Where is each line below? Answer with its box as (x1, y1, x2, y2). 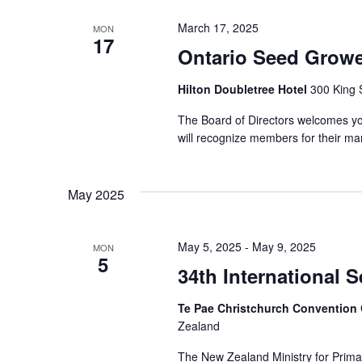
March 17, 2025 (177, 19, 259, 36)
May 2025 (68, 185, 124, 204)
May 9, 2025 (251, 238, 316, 255)
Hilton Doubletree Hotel (177, 81, 310, 97)
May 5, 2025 (177, 238, 242, 255)
